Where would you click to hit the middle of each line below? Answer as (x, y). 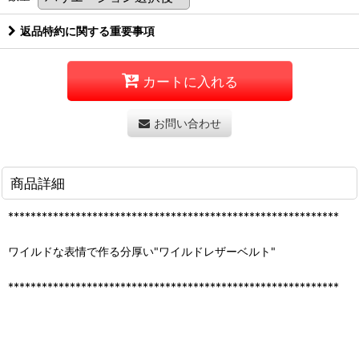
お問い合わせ (187, 123)
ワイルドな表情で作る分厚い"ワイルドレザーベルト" (142, 252)
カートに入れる (190, 81)
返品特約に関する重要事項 (87, 31)
